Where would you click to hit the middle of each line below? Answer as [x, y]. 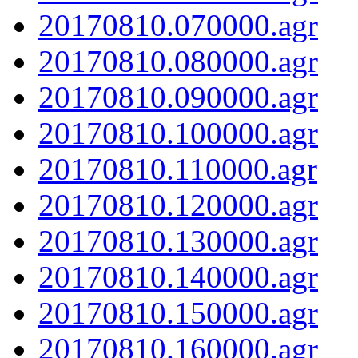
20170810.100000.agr [178, 133]
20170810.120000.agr [178, 205]
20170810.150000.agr [178, 312]
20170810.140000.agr [178, 276]
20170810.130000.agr [178, 241]
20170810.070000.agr [178, 25]
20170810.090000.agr [178, 97]
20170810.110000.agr [178, 169]
